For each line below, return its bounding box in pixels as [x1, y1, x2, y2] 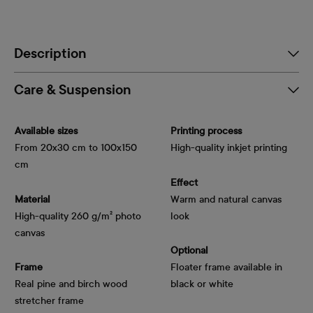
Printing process [170, 125, 242, 138]
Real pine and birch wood [15, 278, 127, 291]
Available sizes [15, 125, 78, 138]
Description [14, 45, 87, 61]
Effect [170, 176, 198, 189]
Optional [170, 245, 208, 257]
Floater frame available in [170, 261, 282, 274]
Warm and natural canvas [170, 193, 282, 205]
